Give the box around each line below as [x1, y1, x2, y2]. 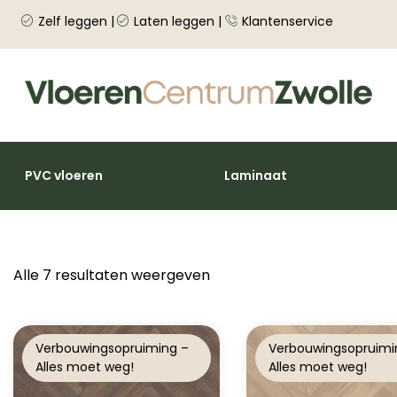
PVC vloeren [25, 167, 103, 185]
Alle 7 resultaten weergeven [13, 264, 210, 285]
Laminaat [224, 167, 287, 185]
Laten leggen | [134, 12, 222, 30]
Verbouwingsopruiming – [35, 339, 189, 358]
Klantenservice [241, 12, 333, 30]
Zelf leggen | [37, 12, 114, 30]
